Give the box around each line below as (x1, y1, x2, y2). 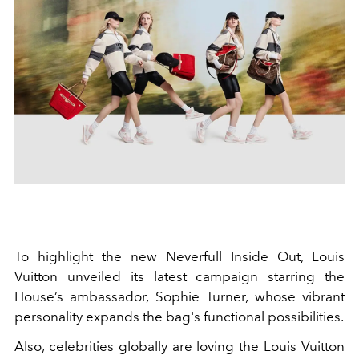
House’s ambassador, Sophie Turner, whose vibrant (14, 288, 345, 305)
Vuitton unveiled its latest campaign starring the (14, 268, 345, 284)
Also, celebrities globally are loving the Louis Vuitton (14, 337, 345, 354)
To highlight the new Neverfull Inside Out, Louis (14, 248, 345, 264)
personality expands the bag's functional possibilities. (14, 308, 344, 325)
